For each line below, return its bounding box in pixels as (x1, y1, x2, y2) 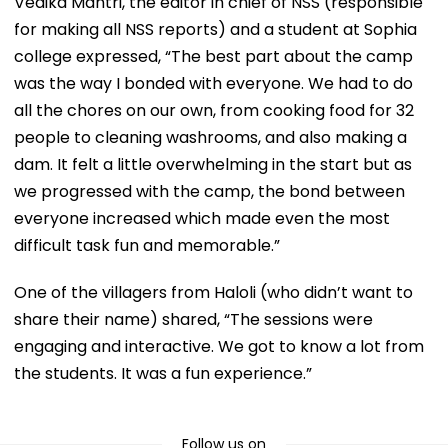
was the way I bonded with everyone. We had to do (14, 71, 413, 95)
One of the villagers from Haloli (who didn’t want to (14, 280, 413, 304)
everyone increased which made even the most (14, 206, 390, 230)
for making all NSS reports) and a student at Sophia (14, 17, 417, 41)
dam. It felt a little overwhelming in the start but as (14, 152, 412, 176)
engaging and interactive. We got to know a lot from (14, 334, 424, 358)
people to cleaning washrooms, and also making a (14, 125, 407, 149)
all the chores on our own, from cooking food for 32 (14, 98, 414, 122)
